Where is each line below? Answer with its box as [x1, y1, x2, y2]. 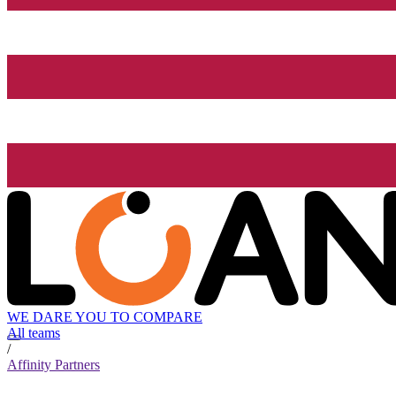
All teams [7, 325, 60, 341]
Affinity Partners [7, 357, 100, 373]
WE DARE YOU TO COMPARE [7, 309, 202, 325]
